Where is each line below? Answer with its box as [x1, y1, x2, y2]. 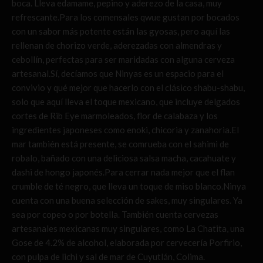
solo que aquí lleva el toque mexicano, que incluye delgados [12, 96, 240, 107]
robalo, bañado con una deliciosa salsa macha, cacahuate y [12, 153, 236, 164]
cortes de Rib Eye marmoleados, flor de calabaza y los [12, 110, 218, 122]
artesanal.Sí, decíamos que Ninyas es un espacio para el [12, 68, 224, 79]
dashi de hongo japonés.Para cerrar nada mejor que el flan [12, 167, 235, 178]
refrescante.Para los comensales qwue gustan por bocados [12, 12, 240, 23]
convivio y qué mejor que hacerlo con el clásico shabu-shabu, [12, 82, 245, 93]
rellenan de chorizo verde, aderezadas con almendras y [12, 40, 222, 51]
